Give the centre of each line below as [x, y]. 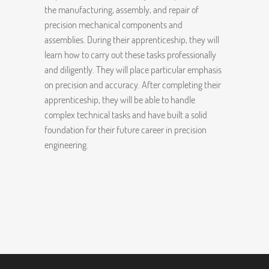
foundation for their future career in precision [125, 130]
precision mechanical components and [113, 25]
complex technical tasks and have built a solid [126, 115]
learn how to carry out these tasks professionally [130, 55]
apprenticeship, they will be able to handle [120, 100]
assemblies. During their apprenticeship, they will [132, 40]
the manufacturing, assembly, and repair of [122, 10]
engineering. [66, 145]
